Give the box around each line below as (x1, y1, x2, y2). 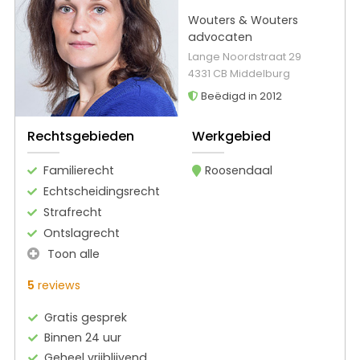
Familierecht (43, 162, 114, 178)
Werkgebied (191, 126, 271, 145)
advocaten (187, 29, 252, 46)
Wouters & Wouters (187, 12, 298, 29)
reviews (35, 276, 80, 293)
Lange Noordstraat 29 (187, 50, 301, 64)
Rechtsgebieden (27, 126, 134, 145)
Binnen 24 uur (44, 329, 122, 346)
